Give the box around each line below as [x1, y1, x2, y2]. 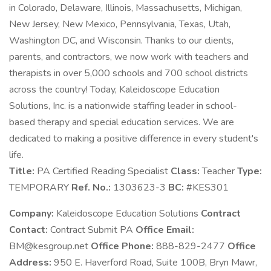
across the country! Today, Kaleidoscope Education [9, 83, 220, 96]
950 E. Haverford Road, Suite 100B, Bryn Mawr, [54, 256, 257, 269]
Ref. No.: [71, 181, 113, 194]
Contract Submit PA [50, 223, 135, 237]
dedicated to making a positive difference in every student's [9, 132, 258, 145]
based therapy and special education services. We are [9, 116, 234, 129]
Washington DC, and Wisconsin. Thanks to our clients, [9, 34, 233, 47]
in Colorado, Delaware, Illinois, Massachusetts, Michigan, [9, 1, 242, 15]
